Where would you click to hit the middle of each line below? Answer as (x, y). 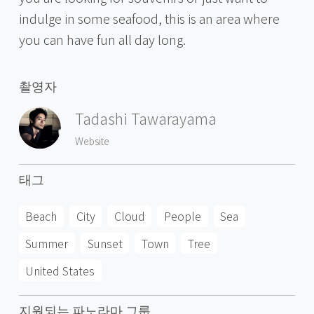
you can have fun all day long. (102, 39)
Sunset (105, 244)
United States (60, 270)
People (183, 216)
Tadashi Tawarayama (145, 119)
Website (92, 141)
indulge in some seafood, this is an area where (149, 18)
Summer (47, 244)
